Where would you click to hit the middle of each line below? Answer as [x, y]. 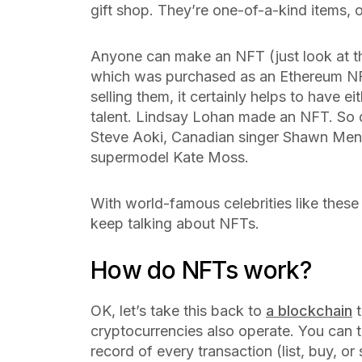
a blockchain [309, 311]
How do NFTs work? [204, 270]
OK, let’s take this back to [178, 311]
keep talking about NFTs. [177, 223]
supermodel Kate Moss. [174, 157]
